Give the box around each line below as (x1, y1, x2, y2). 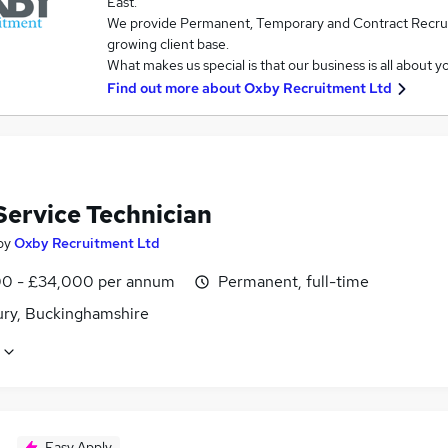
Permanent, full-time (218, 271, 369, 292)
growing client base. (106, 35, 229, 53)
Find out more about (106, 79, 244, 97)
